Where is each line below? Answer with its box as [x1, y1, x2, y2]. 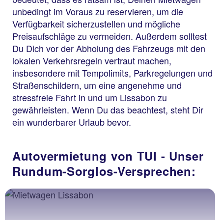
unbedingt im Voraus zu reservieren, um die [12, 4, 183, 18]
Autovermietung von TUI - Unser [12, 147, 204, 164]
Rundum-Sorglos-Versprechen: [12, 162, 196, 179]
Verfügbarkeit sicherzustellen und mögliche [12, 17, 180, 30]
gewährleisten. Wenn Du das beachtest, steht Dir [12, 103, 203, 116]
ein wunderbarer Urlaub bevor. [12, 115, 131, 128]
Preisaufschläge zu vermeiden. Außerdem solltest [12, 29, 207, 42]
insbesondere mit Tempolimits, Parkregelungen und [12, 66, 213, 79]
